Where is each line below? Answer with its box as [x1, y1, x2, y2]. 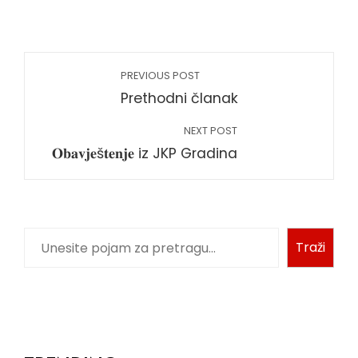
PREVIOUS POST [121, 69, 200, 82]
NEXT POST [184, 124, 237, 137]
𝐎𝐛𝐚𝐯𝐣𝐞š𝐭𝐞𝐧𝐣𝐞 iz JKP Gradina [52, 144, 237, 163]
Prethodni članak [121, 89, 238, 108]
